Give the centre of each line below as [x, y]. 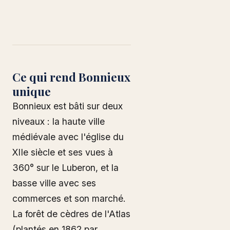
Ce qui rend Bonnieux [71, 77]
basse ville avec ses [54, 183]
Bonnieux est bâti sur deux [68, 106]
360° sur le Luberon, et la [65, 168]
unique [32, 91]
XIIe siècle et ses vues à [63, 152]
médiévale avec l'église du [68, 137]
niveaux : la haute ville [59, 121]
